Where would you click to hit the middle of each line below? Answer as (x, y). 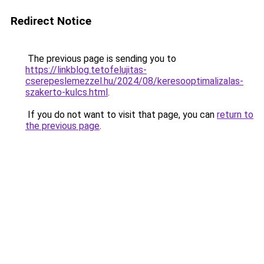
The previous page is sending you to (101, 59)
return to (235, 115)
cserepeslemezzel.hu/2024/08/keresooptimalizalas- (134, 81)
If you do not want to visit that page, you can (121, 115)
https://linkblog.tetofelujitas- (86, 70)
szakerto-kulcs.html (67, 92)
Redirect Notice (51, 21)
